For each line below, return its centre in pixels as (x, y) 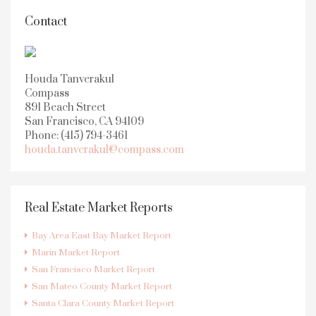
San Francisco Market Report (93, 269)
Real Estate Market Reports (99, 208)
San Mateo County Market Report (102, 286)
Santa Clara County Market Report (103, 303)
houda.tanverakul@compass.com (104, 150)
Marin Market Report (76, 252)
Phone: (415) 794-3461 (76, 135)
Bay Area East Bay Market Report (102, 235)
